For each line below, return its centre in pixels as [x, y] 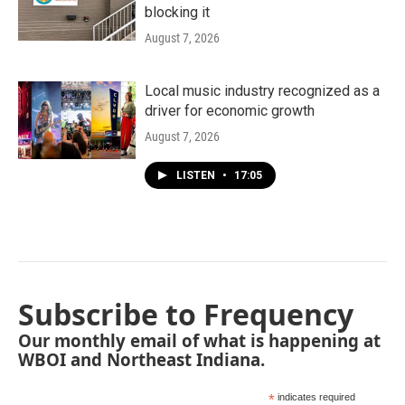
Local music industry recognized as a [262, 91]
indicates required [316, 397]
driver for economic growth [230, 111]
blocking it [177, 12]
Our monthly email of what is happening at [199, 340]
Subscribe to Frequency [186, 314]
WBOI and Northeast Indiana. [141, 359]
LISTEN [197, 175]
